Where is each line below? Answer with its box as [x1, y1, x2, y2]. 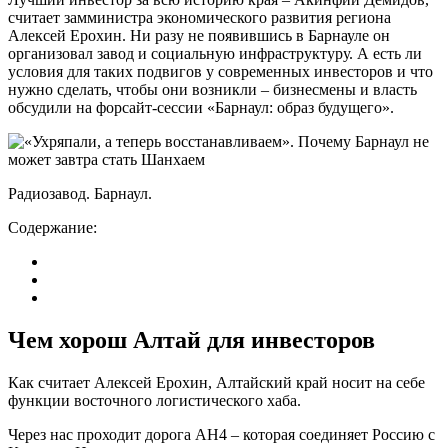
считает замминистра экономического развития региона [8, 8, 391, 26]
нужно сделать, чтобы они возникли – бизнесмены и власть [8, 80, 417, 98]
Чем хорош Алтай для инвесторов [8, 326, 375, 353]
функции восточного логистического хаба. [8, 391, 301, 409]
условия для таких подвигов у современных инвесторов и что [8, 62, 433, 80]
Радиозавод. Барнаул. [8, 184, 152, 202]
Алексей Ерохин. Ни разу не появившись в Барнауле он [8, 26, 390, 44]
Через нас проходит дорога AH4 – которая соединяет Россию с [8, 425, 435, 443]
